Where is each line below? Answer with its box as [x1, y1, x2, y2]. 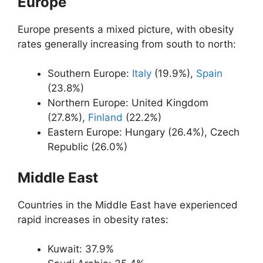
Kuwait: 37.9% [48, 243, 114, 255]
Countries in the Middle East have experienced [18, 198, 238, 211]
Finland [88, 112, 123, 124]
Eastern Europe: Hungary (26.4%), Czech [48, 126, 240, 139]
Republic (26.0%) [48, 141, 127, 153]
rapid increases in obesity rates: [18, 213, 168, 225]
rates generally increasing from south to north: [18, 38, 236, 50]
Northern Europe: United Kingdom [48, 97, 208, 109]
